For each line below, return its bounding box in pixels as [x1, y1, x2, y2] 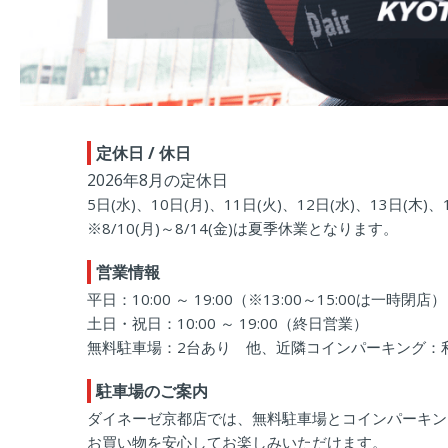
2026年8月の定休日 [87, 168, 228, 191]
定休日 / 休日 [96, 141, 191, 164]
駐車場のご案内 [96, 379, 208, 402]
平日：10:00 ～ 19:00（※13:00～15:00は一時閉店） [87, 288, 446, 309]
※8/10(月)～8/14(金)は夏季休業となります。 [87, 217, 398, 238]
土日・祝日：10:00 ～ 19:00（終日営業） [87, 312, 368, 333]
